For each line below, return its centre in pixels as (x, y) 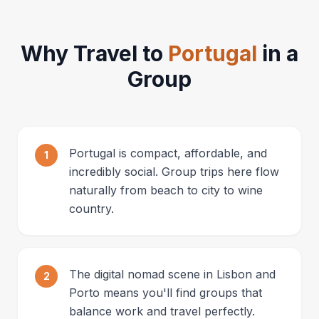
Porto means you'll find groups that (166, 292)
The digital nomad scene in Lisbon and (172, 274)
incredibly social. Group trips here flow (174, 171)
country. (91, 208)
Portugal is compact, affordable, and (168, 153)
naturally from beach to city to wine (166, 190)
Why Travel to (94, 53)
